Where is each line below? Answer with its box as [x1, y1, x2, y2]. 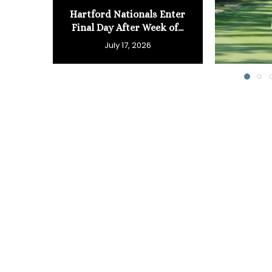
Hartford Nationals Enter [70, 8, 186, 20]
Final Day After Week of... [72, 21, 184, 33]
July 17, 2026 [104, 39, 151, 51]
